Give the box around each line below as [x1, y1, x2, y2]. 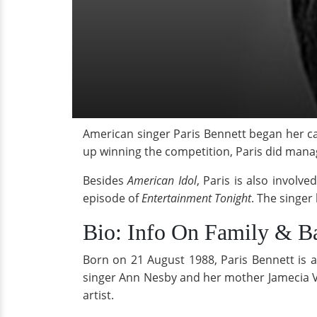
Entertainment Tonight [142, 190, 251, 206]
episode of [83, 190, 142, 206]
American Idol [127, 173, 197, 188]
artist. [83, 287, 114, 303]
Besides [83, 173, 128, 188]
